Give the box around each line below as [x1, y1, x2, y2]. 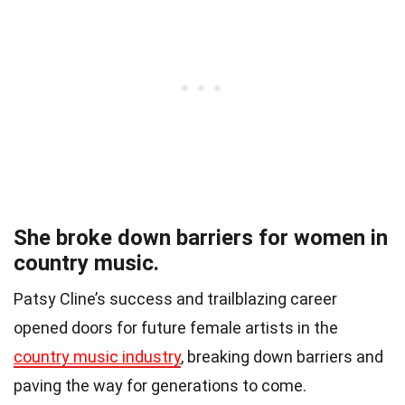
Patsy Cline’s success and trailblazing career [14, 289, 337, 309]
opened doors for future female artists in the [14, 318, 338, 338]
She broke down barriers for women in [14, 225, 388, 251]
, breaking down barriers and [181, 347, 383, 367]
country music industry [14, 347, 181, 367]
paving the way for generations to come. [14, 376, 306, 396]
